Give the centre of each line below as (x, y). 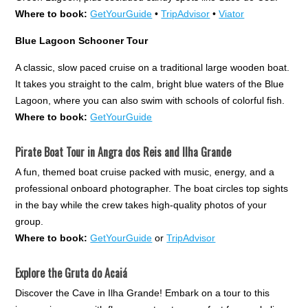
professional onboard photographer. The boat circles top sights (152, 188)
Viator (232, 13)
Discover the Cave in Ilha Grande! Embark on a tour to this (143, 293)
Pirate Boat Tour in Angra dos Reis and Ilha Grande (123, 152)
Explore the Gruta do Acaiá (71, 273)
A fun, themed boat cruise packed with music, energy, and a (145, 172)
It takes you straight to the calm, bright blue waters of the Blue (150, 84)
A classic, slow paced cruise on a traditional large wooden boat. (153, 67)
